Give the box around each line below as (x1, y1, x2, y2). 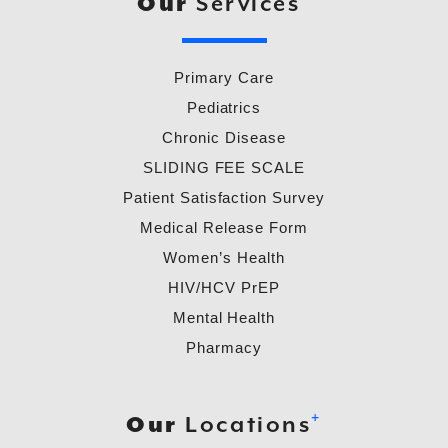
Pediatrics (186, 99, 262, 116)
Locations (177, 413, 312, 438)
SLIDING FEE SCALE (142, 159, 306, 176)
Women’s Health (163, 249, 285, 266)
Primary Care (174, 69, 274, 86)
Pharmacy (186, 339, 262, 356)
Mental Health (172, 309, 276, 326)
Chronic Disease (162, 129, 286, 146)
